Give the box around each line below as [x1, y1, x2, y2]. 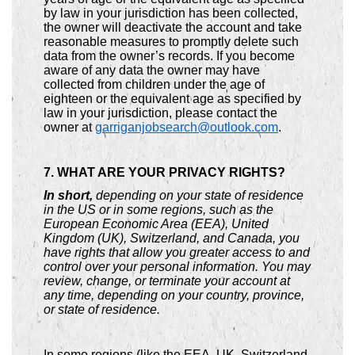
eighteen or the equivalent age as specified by [44, 91, 301, 105]
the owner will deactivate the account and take [44, 20, 302, 34]
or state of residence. [44, 302, 160, 316]
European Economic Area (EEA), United [44, 216, 269, 231]
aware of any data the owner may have [44, 63, 260, 77]
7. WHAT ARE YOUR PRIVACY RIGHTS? [44, 166, 285, 180]
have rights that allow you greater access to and [44, 245, 310, 259]
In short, [44, 188, 93, 202]
